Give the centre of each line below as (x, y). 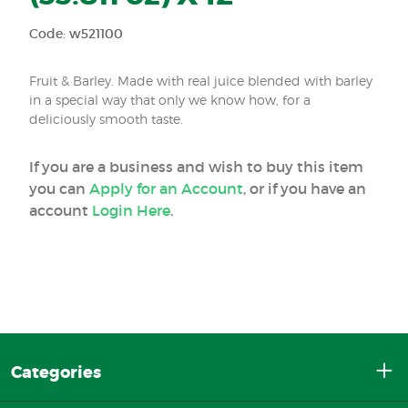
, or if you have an (305, 189)
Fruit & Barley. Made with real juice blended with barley (201, 81)
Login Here (131, 211)
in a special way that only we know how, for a (170, 100)
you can (59, 189)
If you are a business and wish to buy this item (196, 167)
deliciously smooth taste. (106, 119)
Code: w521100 (76, 34)
